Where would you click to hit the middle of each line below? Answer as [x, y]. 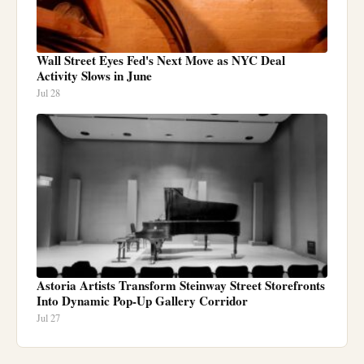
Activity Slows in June [94, 75]
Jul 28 [48, 93]
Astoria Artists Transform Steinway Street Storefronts [181, 285]
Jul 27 [48, 318]
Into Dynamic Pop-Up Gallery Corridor [142, 300]
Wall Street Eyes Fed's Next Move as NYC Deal [161, 60]
